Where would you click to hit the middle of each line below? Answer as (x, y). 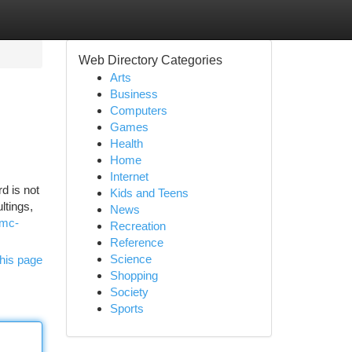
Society (129, 292)
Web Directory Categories (150, 60)
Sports (126, 308)
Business (134, 94)
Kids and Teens (149, 193)
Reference (136, 242)
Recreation (137, 226)
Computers (138, 110)
